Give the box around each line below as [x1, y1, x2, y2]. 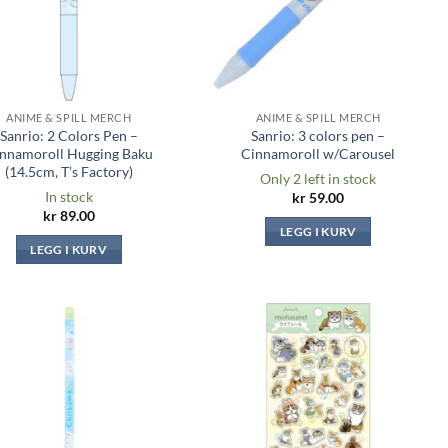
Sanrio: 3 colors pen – [251, 127, 386, 145]
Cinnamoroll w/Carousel [241, 145, 396, 163]
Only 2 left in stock [260, 169, 377, 187]
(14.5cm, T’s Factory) [4, 163, 133, 181]
